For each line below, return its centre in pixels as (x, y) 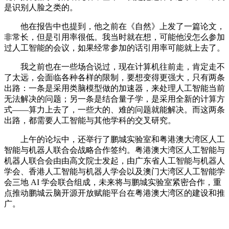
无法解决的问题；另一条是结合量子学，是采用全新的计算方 (114, 99)
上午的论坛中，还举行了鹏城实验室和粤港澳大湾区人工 (114, 139)
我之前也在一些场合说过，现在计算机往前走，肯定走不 (114, 66)
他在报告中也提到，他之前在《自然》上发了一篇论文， (114, 26)
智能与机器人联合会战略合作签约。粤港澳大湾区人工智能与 (114, 150)
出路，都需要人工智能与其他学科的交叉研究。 (90, 120)
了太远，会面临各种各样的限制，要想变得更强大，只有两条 (114, 77)
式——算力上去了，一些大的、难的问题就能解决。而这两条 (114, 109)
